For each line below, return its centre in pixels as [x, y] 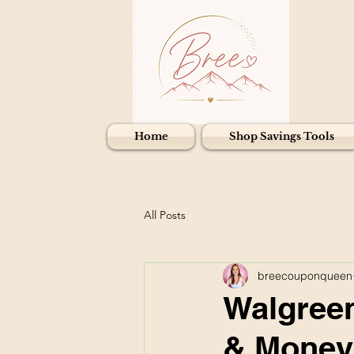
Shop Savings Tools [281, 136]
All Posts [165, 215]
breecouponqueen [305, 275]
